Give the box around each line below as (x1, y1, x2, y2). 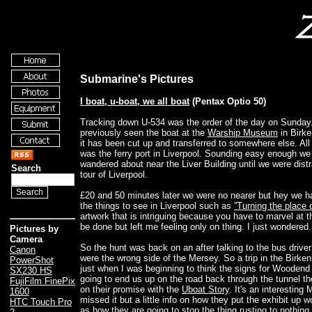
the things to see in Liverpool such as (80, 201, 234, 212)
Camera (10, 234, 42, 245)
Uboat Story (182, 284, 229, 295)
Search (10, 163, 41, 173)
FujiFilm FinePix (10, 276, 75, 287)
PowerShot (10, 255, 54, 266)
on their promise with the (80, 284, 182, 295)
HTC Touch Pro (10, 297, 72, 308)
